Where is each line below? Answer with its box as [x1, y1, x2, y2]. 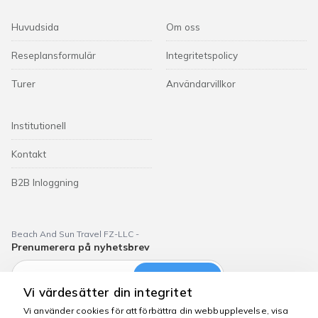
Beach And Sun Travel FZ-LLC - [11, 229, 139, 239]
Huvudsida [11, 21, 59, 33]
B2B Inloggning [11, 176, 79, 188]
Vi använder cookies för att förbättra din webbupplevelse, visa [23, 305, 289, 316]
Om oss [166, 21, 200, 33]
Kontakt [11, 148, 46, 160]
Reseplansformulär [11, 49, 96, 61]
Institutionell [11, 119, 66, 131]
